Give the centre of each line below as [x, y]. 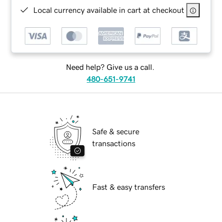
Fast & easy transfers [129, 187]
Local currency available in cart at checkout [109, 10]
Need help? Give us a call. [110, 67]
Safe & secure [116, 132]
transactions [114, 143]
